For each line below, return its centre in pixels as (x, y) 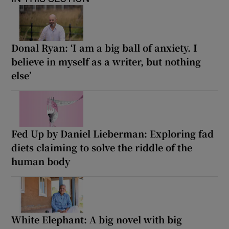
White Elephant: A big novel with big (97, 219)
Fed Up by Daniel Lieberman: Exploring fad (113, 133)
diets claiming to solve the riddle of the (102, 147)
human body (41, 161)
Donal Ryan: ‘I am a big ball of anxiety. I (105, 47)
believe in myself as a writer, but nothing (106, 61)
